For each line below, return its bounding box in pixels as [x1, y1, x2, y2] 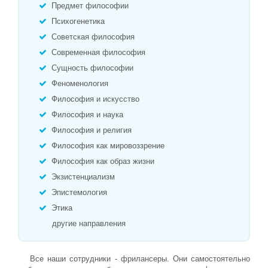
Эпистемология [49, 188, 107, 197]
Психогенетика [49, 17, 105, 26]
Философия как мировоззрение [49, 141, 165, 150]
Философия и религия [49, 126, 132, 135]
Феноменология [49, 79, 108, 88]
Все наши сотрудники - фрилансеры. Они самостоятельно [30, 254, 250, 263]
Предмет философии [49, 1, 129, 10]
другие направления [52, 219, 126, 228]
